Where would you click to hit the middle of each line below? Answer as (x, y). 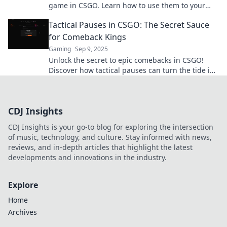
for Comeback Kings (87, 37)
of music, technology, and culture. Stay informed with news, (110, 137)
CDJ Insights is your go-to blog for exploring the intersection (111, 127)
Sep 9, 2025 (91, 49)
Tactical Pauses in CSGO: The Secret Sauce (129, 25)
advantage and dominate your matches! (117, 15)
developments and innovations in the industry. (87, 157)
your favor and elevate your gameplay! (114, 80)
